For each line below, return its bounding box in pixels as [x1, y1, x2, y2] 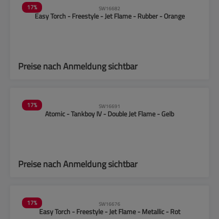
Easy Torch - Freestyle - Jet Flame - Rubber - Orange [34, 11, 185, 21]
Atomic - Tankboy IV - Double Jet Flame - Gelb [45, 109, 174, 119]
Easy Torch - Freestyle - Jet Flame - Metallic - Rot [39, 206, 180, 217]
